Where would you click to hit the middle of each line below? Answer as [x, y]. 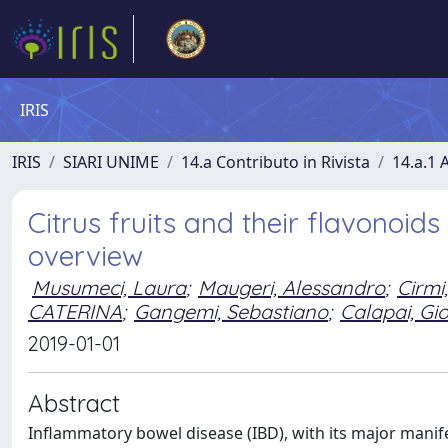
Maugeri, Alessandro [291, 287]
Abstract [74, 403]
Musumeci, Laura [109, 287]
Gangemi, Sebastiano [231, 311]
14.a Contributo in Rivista [275, 162]
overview [85, 255]
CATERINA [75, 311]
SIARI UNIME [111, 162]
